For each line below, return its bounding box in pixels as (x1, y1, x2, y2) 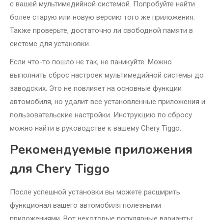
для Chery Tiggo (10, 160, 110, 178)
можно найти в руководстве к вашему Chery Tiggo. (10, 124, 181, 133)
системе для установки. (10, 39, 90, 49)
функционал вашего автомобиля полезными (10, 201, 161, 210)
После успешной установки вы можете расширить (10, 188, 180, 197)
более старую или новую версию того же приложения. (10, 13, 195, 22)
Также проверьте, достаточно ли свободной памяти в (10, 26, 193, 35)
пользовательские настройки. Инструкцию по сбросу (10, 110, 192, 120)
